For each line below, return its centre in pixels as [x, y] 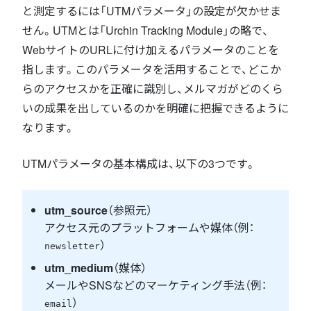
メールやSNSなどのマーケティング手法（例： [155, 285]
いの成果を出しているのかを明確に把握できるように [155, 108]
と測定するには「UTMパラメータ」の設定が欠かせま [152, 10]
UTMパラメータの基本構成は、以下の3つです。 [139, 163]
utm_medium [79, 267]
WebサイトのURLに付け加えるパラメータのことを [151, 49]
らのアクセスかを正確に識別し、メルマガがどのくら [153, 88]
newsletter [72, 246]
